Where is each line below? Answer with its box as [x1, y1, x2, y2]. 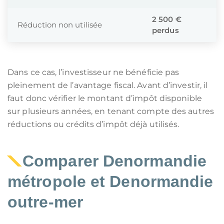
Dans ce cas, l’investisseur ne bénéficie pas [7, 67, 179, 77]
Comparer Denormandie [22, 152, 207, 170]
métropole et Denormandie [7, 172, 213, 190]
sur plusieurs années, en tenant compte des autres [7, 106, 214, 116]
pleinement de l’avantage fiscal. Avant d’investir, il [7, 80, 208, 90]
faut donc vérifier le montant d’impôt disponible [7, 93, 202, 103]
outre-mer [7, 193, 83, 211]
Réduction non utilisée [17, 20, 102, 29]
